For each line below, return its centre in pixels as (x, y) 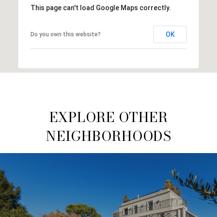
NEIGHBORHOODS (108, 136)
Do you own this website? (65, 35)
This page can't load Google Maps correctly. (101, 8)
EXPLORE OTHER (108, 117)
